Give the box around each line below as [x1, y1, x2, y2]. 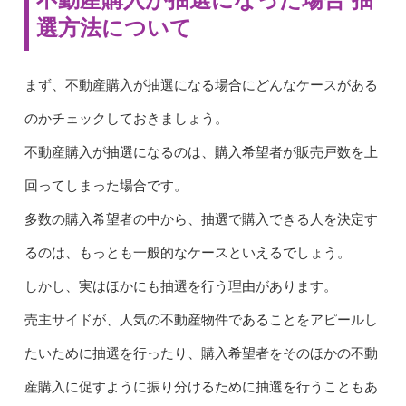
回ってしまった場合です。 [24, 179, 188, 194]
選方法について [35, 15, 192, 41]
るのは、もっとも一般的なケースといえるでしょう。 [24, 246, 351, 261]
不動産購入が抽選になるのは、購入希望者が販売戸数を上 [24, 145, 378, 160]
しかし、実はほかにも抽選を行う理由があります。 [24, 279, 337, 295]
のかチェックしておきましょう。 [24, 111, 228, 127]
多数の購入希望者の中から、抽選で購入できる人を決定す [24, 212, 378, 227]
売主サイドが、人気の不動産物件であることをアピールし [24, 313, 378, 328]
